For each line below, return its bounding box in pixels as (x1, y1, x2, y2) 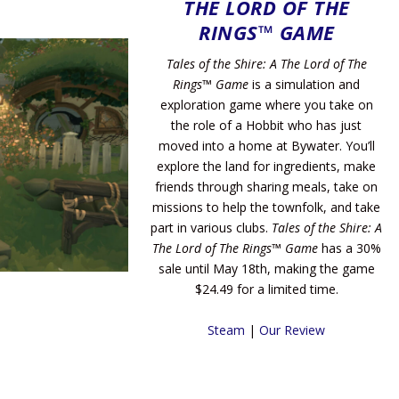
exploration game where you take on (159, 96, 373, 114)
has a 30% (317, 240, 381, 257)
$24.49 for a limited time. (194, 281, 338, 298)
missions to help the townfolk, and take (152, 199, 381, 216)
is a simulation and (248, 76, 361, 94)
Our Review (259, 321, 326, 338)
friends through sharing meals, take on (155, 178, 379, 196)
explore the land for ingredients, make (157, 158, 377, 175)
